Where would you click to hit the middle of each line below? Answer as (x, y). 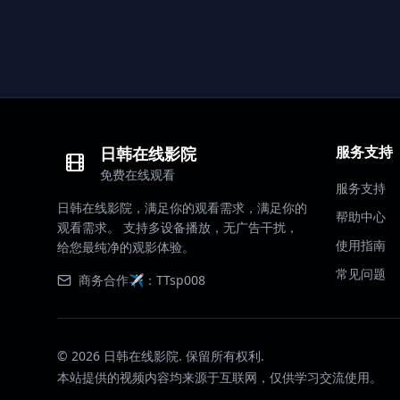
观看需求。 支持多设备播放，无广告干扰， (178, 227)
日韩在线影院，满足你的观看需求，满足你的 (182, 208)
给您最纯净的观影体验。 (126, 247)
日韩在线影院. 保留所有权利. (182, 356)
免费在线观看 (137, 175)
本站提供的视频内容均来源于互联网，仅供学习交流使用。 (220, 377)
